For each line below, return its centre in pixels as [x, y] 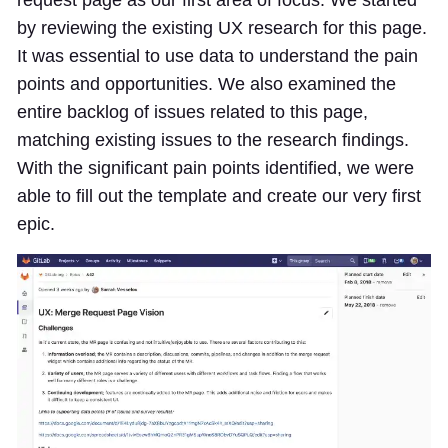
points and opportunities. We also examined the [206, 83]
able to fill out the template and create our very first [219, 195]
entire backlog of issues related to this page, [192, 111]
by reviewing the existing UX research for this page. [222, 27]
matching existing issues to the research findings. [213, 139]
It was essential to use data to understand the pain [217, 55]
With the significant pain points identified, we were [215, 167]
